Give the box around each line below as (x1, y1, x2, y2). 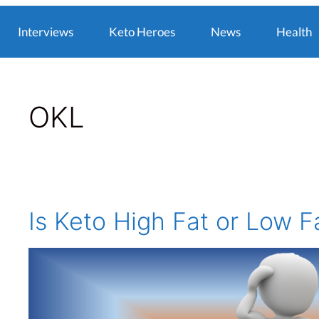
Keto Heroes (109, 24, 175, 39)
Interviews (18, 24, 73, 39)
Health (276, 24, 312, 39)
